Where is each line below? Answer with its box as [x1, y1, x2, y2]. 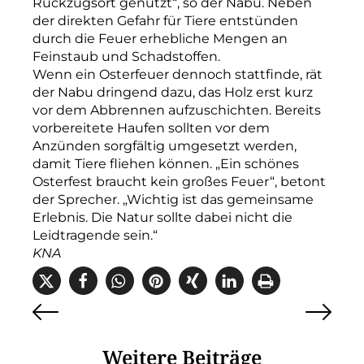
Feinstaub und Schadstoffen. [32, 49, 220, 64]
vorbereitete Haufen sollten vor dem [32, 120, 270, 136]
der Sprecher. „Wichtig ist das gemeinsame [32, 192, 314, 207]
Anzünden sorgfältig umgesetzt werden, [32, 138, 297, 154]
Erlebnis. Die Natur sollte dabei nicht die [32, 210, 292, 225]
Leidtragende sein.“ [32, 227, 158, 243]
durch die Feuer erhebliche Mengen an [32, 31, 288, 46]
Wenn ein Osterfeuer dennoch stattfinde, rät [32, 67, 323, 82]
